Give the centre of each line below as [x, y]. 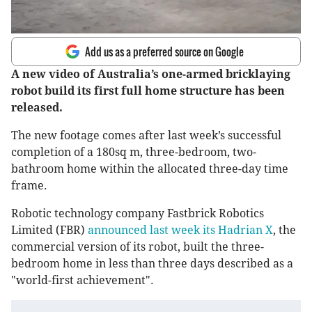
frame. [29, 186]
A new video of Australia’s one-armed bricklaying [151, 75]
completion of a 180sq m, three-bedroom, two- [134, 153]
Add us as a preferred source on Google [164, 52]
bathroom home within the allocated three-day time [150, 169]
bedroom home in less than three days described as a [152, 264]
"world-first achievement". [83, 281]
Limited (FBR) [49, 231]
